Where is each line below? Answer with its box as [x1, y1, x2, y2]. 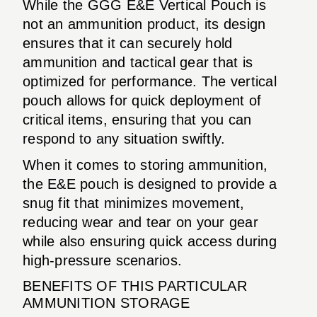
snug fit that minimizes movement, [23, 195, 245, 211]
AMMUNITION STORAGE [23, 294, 190, 311]
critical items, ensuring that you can [23, 111, 252, 127]
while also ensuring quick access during [23, 233, 277, 249]
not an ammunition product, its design [23, 16, 266, 32]
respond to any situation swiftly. [23, 130, 226, 146]
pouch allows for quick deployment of [23, 92, 261, 108]
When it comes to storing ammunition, [23, 156, 267, 173]
